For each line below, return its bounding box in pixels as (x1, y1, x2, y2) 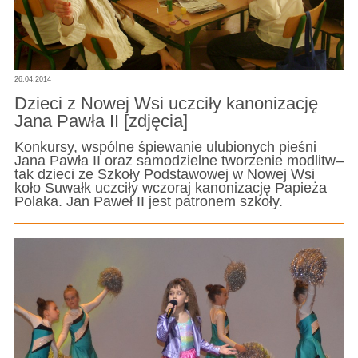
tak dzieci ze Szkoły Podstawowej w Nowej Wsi (14, 166, 315, 183)
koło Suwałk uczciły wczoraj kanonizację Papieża (14, 180, 327, 197)
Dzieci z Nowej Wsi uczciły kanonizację (14, 93, 318, 113)
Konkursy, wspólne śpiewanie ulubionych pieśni (14, 139, 316, 156)
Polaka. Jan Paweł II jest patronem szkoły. (14, 193, 283, 210)
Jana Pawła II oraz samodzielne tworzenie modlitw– (14, 153, 344, 169)
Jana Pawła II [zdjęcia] (14, 110, 188, 131)
